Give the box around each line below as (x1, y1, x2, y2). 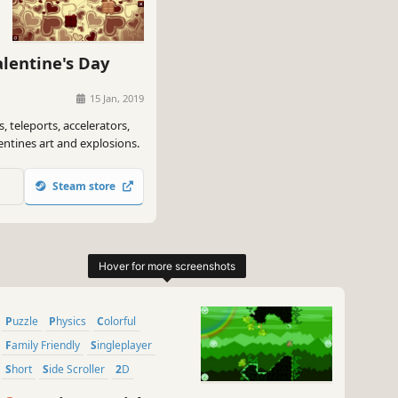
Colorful (104, 314, 136, 330)
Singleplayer (97, 338, 152, 354)
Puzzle (12, 314, 38, 330)
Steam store (47, 179, 121, 195)
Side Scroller (49, 362, 105, 378)
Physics (56, 314, 86, 330)
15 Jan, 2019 (87, 91, 144, 105)
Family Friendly (12, 338, 80, 354)
